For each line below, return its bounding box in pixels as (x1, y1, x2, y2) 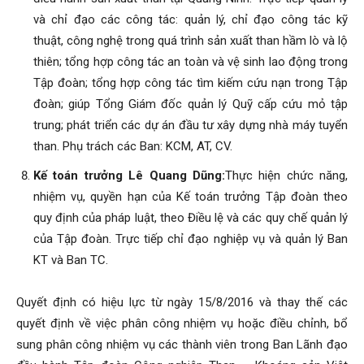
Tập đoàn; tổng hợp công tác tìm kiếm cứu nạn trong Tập (33, 76, 348, 90)
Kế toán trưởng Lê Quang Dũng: (33, 168, 225, 183)
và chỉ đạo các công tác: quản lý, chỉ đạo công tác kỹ (33, 12, 348, 27)
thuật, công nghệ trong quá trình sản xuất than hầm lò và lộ (33, 33, 348, 48)
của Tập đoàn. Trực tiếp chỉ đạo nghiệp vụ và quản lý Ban (33, 232, 348, 246)
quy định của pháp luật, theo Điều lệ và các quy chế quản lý (33, 210, 348, 225)
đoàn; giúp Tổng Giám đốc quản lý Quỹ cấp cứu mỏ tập (33, 97, 348, 111)
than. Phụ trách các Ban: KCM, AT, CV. (33, 139, 232, 154)
